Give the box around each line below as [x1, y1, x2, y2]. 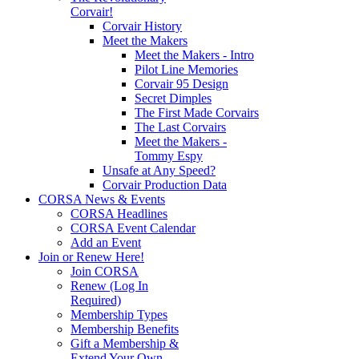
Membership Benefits [71, 321, 179, 336]
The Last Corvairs [135, 119, 226, 134]
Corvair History [103, 18, 182, 33]
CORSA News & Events [38, 192, 165, 206]
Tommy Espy [135, 148, 203, 163]
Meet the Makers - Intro [135, 47, 254, 62]
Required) [71, 292, 121, 307]
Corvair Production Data [103, 177, 227, 192]
